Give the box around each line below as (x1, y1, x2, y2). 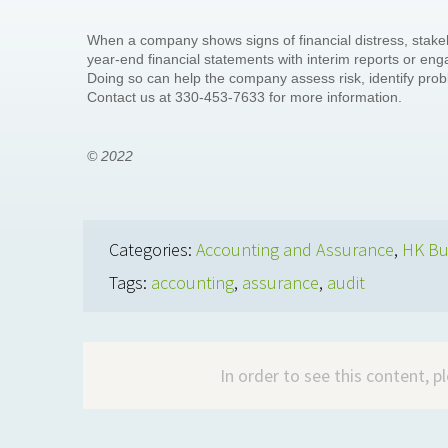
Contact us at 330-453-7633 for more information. (87, 89, 402, 106)
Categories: (109, 238, 197, 262)
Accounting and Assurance (196, 238, 395, 262)
